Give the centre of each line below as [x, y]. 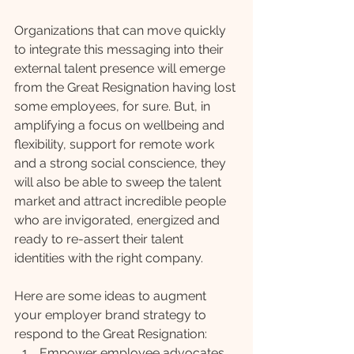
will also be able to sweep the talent [119, 183]
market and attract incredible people [122, 201]
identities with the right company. [109, 258]
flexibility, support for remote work [116, 145]
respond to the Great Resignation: [111, 334]
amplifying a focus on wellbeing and [121, 126]
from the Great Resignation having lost [126, 88]
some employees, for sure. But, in [114, 107]
